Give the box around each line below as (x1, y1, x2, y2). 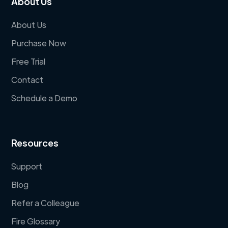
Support (11, 160, 43, 172)
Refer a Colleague (11, 197, 80, 208)
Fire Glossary (11, 215, 61, 226)
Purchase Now (11, 37, 67, 48)
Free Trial (11, 55, 46, 67)
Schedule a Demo (11, 92, 78, 103)
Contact (11, 74, 44, 85)
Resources (11, 136, 59, 149)
